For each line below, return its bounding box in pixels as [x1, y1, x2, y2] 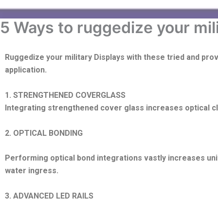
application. [5, 65, 47, 75]
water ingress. [5, 166, 58, 176]
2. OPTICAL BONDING [5, 128, 83, 138]
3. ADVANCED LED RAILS [5, 191, 93, 200]
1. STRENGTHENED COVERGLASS [5, 91, 126, 100]
